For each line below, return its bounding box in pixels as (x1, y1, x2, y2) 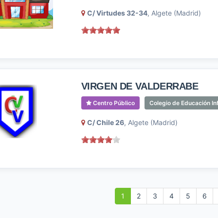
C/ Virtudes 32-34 (87, 9, 147, 17)
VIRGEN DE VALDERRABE (81, 81, 199, 91)
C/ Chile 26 (87, 118, 124, 127)
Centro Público (91, 99, 135, 107)
